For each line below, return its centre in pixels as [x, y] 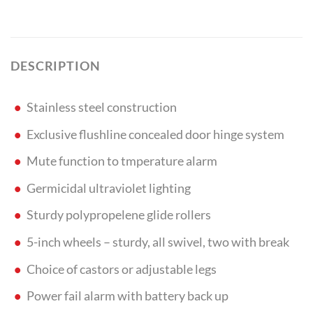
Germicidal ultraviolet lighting [108, 188]
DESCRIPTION [56, 66]
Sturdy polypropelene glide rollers [118, 215]
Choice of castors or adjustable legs [121, 269]
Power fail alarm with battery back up [127, 296]
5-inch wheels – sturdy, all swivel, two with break [158, 242]
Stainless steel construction [101, 108]
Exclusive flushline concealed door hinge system [155, 134]
